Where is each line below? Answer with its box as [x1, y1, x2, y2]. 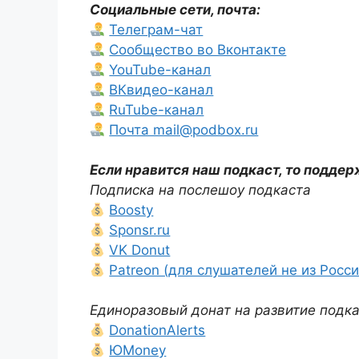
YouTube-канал [109, 62, 212, 78]
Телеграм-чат [109, 22, 204, 38]
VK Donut [109, 242, 171, 258]
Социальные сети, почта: [90, 2, 260, 18]
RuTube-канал [109, 102, 204, 118]
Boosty [109, 202, 154, 218]
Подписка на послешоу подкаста [90, 182, 311, 198]
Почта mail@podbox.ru [109, 122, 259, 138]
